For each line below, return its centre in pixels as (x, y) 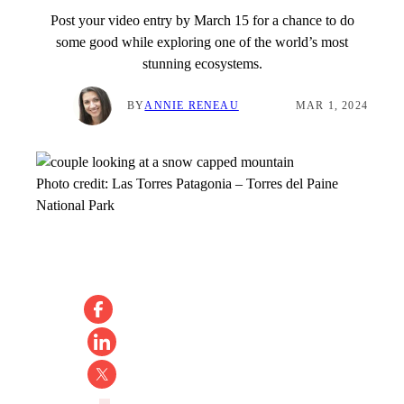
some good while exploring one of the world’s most (202, 42)
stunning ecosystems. (202, 64)
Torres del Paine (292, 184)
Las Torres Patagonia (172, 184)
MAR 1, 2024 (331, 106)
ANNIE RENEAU (192, 106)
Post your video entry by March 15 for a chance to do (202, 20)
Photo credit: (74, 184)
